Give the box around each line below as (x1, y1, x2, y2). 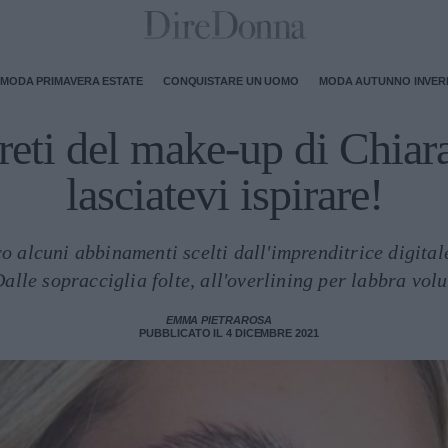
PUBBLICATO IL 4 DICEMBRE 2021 (139, 327, 319, 339)
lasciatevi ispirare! (65, 169, 383, 220)
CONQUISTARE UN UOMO (162, 74, 299, 87)
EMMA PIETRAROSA (165, 314, 273, 326)
